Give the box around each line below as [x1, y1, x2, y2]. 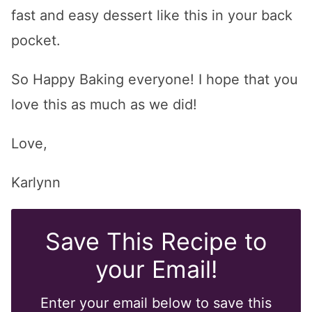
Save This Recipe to [45, 226, 267, 256]
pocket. [11, 31, 61, 49]
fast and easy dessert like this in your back [11, 6, 292, 24]
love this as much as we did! [11, 95, 197, 113]
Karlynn [11, 173, 61, 191]
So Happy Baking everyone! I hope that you [11, 70, 298, 88]
